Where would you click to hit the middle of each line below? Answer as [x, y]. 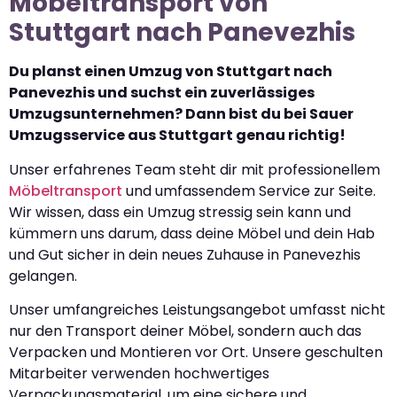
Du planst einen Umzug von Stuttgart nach [171, 72]
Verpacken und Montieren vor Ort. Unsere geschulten [196, 353]
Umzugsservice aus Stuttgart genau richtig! [177, 136]
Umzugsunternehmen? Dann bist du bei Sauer [181, 114]
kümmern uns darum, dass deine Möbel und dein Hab [192, 233]
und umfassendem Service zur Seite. [249, 191]
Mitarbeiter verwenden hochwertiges [139, 374]
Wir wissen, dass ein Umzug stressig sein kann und [180, 212]
